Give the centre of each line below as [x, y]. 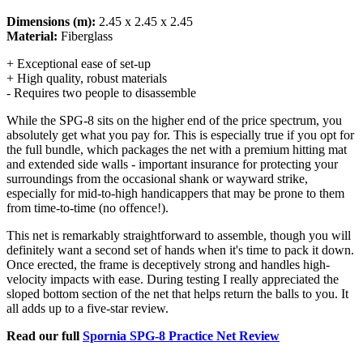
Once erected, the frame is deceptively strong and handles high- [168, 264]
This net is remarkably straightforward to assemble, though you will [179, 235]
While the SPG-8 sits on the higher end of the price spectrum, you [174, 120]
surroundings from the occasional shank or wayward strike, [157, 178]
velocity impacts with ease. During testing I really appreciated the [173, 279]
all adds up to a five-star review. [88, 308]
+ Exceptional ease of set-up [79, 63]
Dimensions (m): [51, 21]
